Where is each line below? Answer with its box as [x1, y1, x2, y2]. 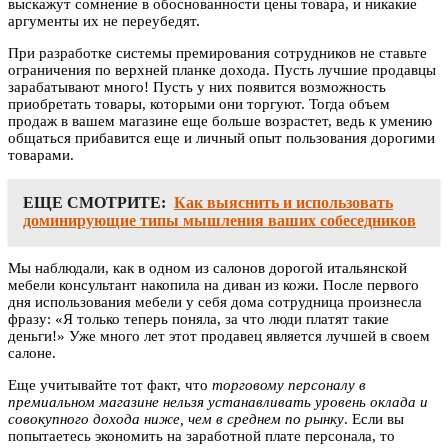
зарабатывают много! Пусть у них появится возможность [8, 79, 386, 96]
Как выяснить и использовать [174, 194, 393, 212]
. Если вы [344, 411, 404, 428]
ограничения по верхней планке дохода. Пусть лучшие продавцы [8, 62, 436, 79]
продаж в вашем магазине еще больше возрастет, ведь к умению [8, 113, 432, 130]
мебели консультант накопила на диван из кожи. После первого [8, 277, 419, 294]
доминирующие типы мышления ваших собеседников [23, 212, 416, 230]
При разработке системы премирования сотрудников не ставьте [8, 45, 427, 62]
